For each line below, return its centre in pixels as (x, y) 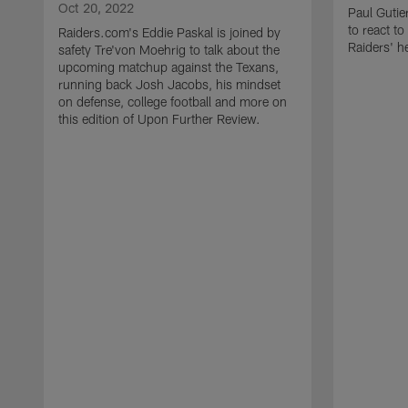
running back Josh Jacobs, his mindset (169, 84)
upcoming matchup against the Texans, (168, 66)
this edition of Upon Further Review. (159, 118)
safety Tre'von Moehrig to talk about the (169, 49)
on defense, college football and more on (173, 101)
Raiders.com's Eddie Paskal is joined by (169, 32)
